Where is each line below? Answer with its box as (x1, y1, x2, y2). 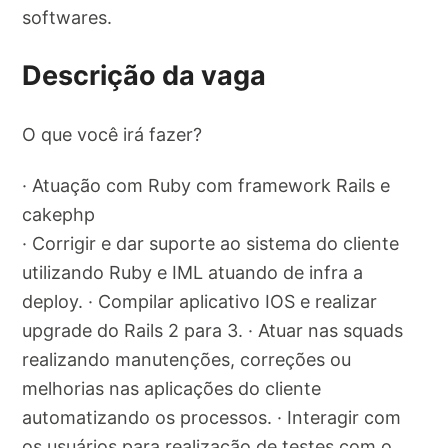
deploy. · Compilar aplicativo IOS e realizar (22, 290, 378, 312)
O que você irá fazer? (22, 123, 203, 145)
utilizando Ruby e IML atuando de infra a (22, 261, 364, 283)
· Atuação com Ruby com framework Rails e (22, 174, 391, 196)
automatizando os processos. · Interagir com (22, 406, 402, 428)
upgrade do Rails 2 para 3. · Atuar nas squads (22, 319, 404, 341)
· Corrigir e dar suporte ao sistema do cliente (22, 232, 400, 254)
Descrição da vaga (22, 59, 267, 93)
